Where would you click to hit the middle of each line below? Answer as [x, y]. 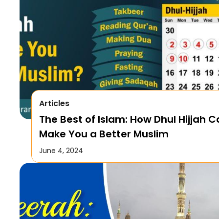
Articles [54, 103]
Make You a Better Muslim [104, 134]
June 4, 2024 [61, 150]
